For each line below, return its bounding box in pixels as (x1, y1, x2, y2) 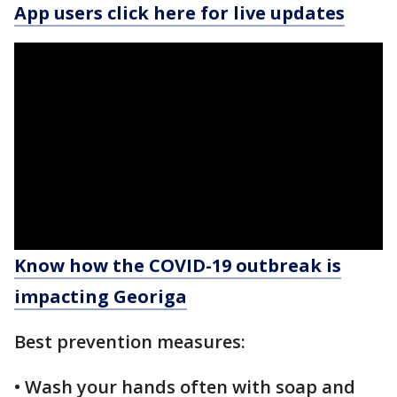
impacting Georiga (14, 284, 187, 308)
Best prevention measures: (14, 329, 245, 354)
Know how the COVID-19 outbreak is (14, 253, 341, 277)
